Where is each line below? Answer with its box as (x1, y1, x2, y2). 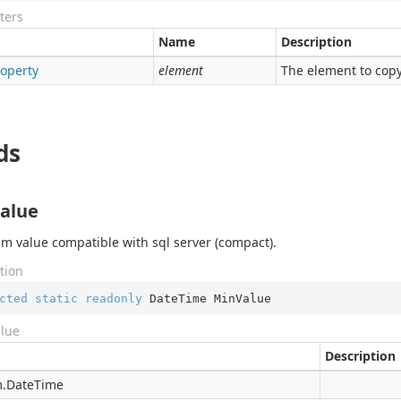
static (34, 291, 78, 305)
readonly (84, 291, 142, 305)
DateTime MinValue (141, 291, 271, 305)
